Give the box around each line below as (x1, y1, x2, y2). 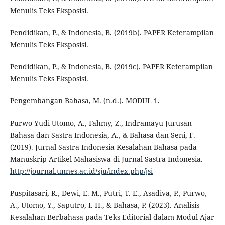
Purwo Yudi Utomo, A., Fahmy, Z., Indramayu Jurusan (10, 118, 192, 128)
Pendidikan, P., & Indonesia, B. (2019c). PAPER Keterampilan (10, 61, 213, 71)
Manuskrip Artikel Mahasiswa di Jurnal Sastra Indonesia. (10, 154, 203, 164)
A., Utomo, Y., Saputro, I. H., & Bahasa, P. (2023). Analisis (10, 200, 199, 210)
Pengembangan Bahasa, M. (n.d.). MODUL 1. (10, 95, 160, 105)
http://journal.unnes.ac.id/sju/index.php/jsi (10, 166, 153, 176)
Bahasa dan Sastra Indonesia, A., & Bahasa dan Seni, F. (10, 130, 195, 140)
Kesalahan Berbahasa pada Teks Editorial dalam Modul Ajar (10, 212, 214, 222)
